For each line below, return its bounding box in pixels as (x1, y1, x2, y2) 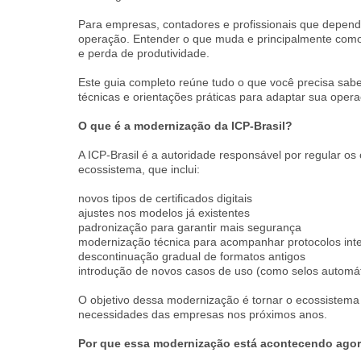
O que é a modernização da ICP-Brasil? (78, 119, 293, 132)
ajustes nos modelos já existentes (78, 206, 250, 219)
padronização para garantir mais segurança (78, 221, 301, 234)
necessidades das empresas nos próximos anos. (78, 308, 327, 321)
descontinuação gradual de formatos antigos (78, 250, 305, 263)
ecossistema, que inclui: (78, 163, 200, 176)
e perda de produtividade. (78, 47, 210, 60)
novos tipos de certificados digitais (78, 192, 252, 205)
